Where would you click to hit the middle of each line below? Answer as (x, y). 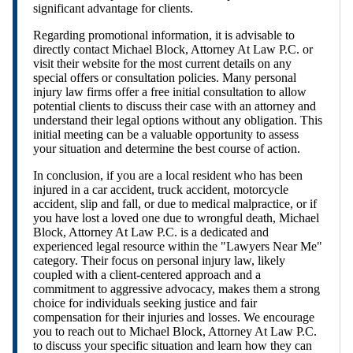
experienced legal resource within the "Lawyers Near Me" (178, 246)
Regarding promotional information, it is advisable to (164, 35)
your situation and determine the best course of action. (167, 149)
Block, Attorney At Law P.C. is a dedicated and (151, 232)
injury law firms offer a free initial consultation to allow (170, 92)
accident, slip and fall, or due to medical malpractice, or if (175, 204)
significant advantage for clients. (113, 8)
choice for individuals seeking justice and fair (145, 303)
